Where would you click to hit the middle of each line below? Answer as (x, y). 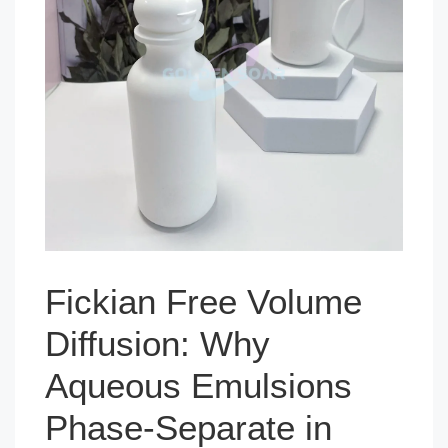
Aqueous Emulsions (198, 385)
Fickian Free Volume (203, 301)
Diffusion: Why (157, 343)
